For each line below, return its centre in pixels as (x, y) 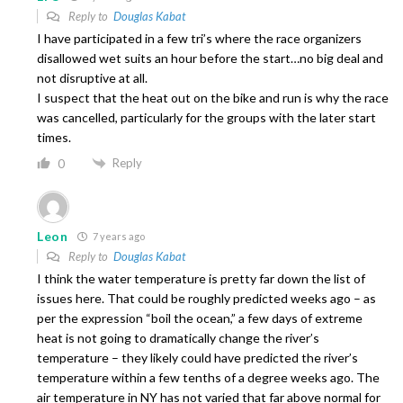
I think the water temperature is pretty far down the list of (201, 279)
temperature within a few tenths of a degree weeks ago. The (208, 378)
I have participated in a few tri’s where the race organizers (199, 38)
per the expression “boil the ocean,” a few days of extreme (200, 318)
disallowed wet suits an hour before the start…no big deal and (210, 58)
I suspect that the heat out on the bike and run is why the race (213, 97)
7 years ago (117, 237)
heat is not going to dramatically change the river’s (178, 338)
